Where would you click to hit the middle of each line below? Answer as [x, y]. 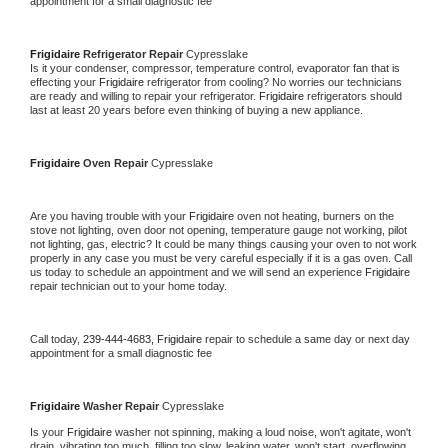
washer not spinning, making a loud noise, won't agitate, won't [263, 431]
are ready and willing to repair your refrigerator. [144, 95]
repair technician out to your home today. [128, 285]
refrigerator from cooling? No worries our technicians [274, 81]
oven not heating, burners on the [315, 215]
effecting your [64, 81]
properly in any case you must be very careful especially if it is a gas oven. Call [221, 257]
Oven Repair [117, 162]
